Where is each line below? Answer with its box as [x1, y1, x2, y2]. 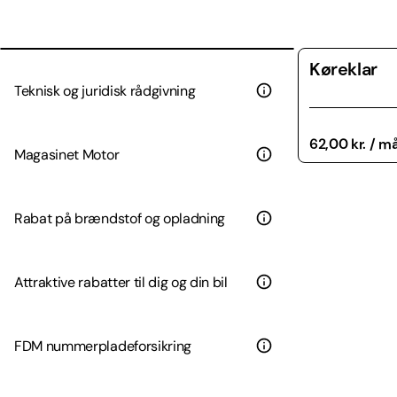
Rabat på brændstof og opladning [14, 208, 226, 228]
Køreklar [309, 58, 378, 82]
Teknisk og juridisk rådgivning [14, 81, 196, 100]
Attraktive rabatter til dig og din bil [14, 272, 228, 292]
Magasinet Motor [14, 144, 120, 164]
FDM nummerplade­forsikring [14, 336, 191, 355]
